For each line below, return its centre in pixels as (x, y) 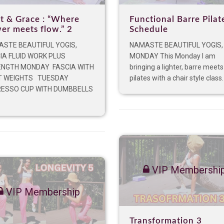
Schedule (149, 29)
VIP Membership (42, 192)
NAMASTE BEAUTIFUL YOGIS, (176, 45)
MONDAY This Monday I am (172, 56)
